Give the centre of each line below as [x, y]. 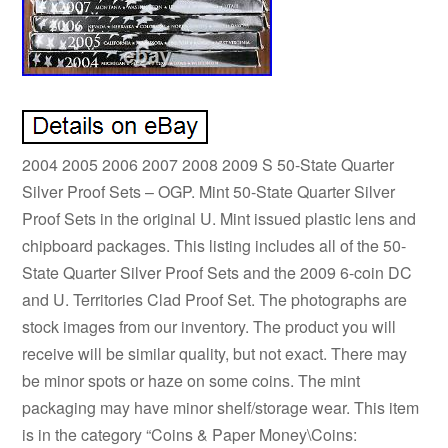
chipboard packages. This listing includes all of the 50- [214, 245]
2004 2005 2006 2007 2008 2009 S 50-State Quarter [208, 164]
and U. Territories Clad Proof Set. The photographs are [215, 299]
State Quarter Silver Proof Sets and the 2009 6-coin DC [217, 272]
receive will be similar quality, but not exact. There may [215, 353]
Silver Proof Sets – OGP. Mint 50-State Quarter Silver [209, 191]
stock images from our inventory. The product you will [209, 326]
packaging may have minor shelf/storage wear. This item [221, 407]
